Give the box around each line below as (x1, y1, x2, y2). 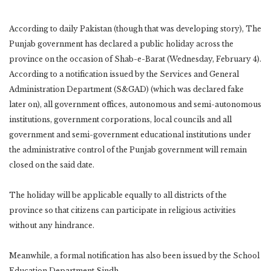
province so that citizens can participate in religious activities (9, 205, 236, 215)
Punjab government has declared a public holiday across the (9, 39, 233, 48)
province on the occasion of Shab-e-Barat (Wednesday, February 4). (9, 54, 261, 64)
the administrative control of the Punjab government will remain (9, 145, 247, 154)
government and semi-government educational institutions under (9, 129, 251, 139)
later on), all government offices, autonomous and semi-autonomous (9, 99, 261, 109)
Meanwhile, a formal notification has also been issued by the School (9, 250, 260, 260)
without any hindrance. (9, 220, 94, 230)
